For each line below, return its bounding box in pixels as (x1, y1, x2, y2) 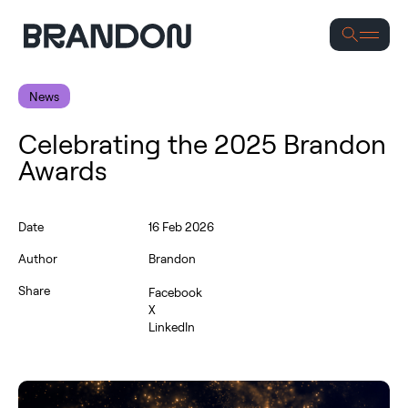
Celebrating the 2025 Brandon (18, 127, 386, 160)
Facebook (148, 284, 202, 300)
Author (18, 250, 57, 266)
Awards (18, 153, 107, 187)
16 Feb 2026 (148, 219, 214, 234)
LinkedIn (148, 319, 195, 334)
